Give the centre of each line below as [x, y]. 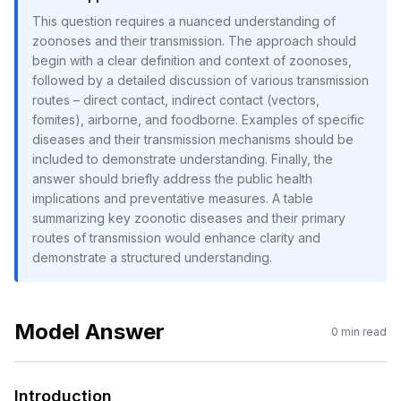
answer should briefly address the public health [172, 179]
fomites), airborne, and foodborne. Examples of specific [198, 119]
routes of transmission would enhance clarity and [176, 238]
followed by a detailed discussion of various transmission [200, 80]
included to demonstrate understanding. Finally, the [183, 159]
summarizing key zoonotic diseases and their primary [189, 218]
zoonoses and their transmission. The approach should [194, 41]
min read [363, 332]
